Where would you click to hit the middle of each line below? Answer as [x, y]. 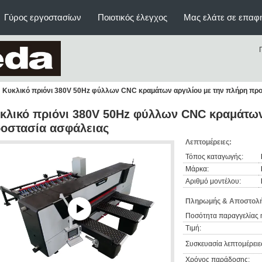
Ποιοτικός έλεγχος [132, 17]
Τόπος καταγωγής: [214, 157]
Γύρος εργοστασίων [43, 17]
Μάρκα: [197, 169]
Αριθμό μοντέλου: [213, 181]
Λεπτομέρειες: [208, 142]
